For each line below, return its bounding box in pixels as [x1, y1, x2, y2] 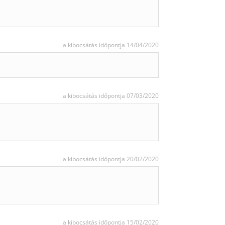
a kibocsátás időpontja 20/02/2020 [63, 155, 159, 163]
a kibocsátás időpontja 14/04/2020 [63, 41, 159, 49]
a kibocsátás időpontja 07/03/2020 [63, 91, 159, 100]
